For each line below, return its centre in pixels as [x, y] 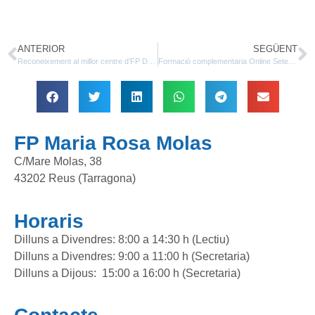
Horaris [49, 221]
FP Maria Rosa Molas [113, 143]
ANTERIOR [41, 49]
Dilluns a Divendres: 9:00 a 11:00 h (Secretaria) [132, 256]
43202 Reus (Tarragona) [75, 179]
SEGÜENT [275, 49]
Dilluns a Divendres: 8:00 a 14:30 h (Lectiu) [122, 239]
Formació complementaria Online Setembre [292, 62]
